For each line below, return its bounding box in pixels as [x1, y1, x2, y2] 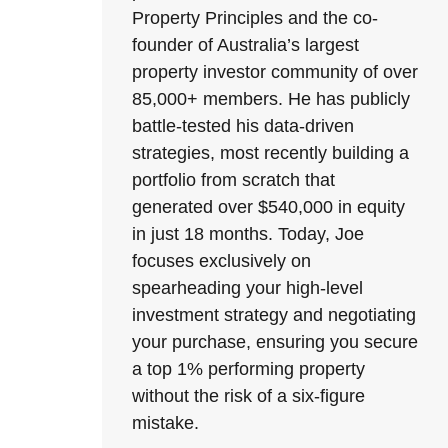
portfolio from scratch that [132, 170, 335, 190]
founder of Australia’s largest [132, 35, 359, 55]
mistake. [132, 413, 199, 433]
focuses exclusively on [132, 251, 311, 271]
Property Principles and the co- [132, 8, 378, 28]
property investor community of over [132, 62, 418, 82]
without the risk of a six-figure [132, 386, 365, 406]
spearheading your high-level [132, 278, 363, 298]
